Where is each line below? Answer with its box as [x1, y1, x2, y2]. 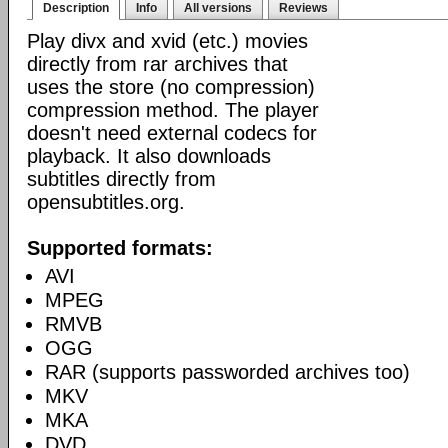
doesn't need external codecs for [27, 122, 317, 144]
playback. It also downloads [27, 145, 271, 167]
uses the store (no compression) [27, 76, 315, 98]
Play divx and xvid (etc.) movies [27, 30, 308, 52]
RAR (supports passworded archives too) [45, 361, 410, 383]
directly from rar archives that [27, 53, 288, 75]
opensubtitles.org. [27, 191, 185, 213]
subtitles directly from [27, 168, 216, 190]
